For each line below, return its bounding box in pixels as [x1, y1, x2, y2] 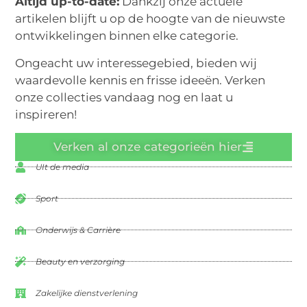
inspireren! [15, 107, 77, 121]
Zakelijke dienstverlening [36, 287, 138, 298]
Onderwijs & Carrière [36, 224, 121, 235]
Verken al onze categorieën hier [53, 139, 242, 153]
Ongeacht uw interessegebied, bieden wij [15, 56, 258, 70]
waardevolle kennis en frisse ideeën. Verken [15, 73, 266, 87]
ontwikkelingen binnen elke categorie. [15, 29, 239, 43]
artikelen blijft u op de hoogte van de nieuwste [15, 12, 286, 26]
